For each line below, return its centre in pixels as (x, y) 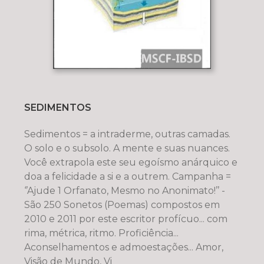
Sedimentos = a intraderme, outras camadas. (127, 134)
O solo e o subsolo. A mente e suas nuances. (127, 148)
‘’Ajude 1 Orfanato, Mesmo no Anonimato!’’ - (124, 191)
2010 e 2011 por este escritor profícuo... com (126, 219)
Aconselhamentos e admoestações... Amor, (123, 247)
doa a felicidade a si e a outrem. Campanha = (127, 177)
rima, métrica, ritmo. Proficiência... (101, 233)
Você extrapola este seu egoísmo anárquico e (131, 163)
